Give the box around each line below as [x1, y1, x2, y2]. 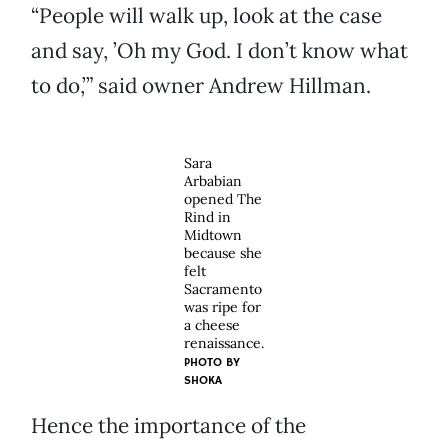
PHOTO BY [184, 355, 240, 371]
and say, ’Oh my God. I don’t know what [31, 37, 408, 65]
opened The [184, 190, 262, 209]
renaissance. [184, 334, 264, 353]
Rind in [184, 208, 231, 227]
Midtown [184, 226, 242, 245]
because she [184, 244, 262, 263]
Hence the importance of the [31, 412, 306, 440]
